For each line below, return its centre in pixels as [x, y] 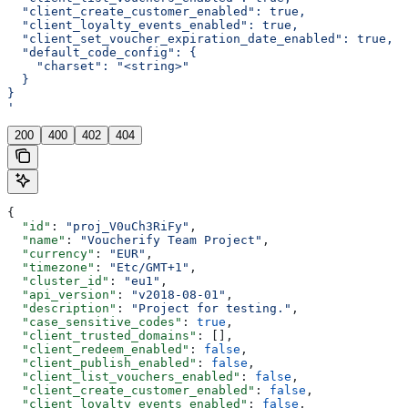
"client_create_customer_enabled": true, [157, 12]
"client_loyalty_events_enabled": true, [153, 25]
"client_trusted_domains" [102, 336]
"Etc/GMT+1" [149, 268]
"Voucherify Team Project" [171, 240]
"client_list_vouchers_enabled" [124, 377]
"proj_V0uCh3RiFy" [127, 227]
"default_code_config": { [102, 53]
